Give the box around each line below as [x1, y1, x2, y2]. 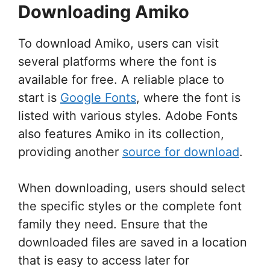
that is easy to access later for [18, 253, 189, 268]
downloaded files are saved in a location [18, 234, 247, 250]
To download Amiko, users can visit [18, 36, 219, 51]
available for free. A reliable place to [18, 72, 224, 87]
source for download [122, 144, 239, 159]
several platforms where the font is [18, 54, 216, 69]
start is [18, 90, 60, 105]
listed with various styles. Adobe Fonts [18, 108, 237, 123]
